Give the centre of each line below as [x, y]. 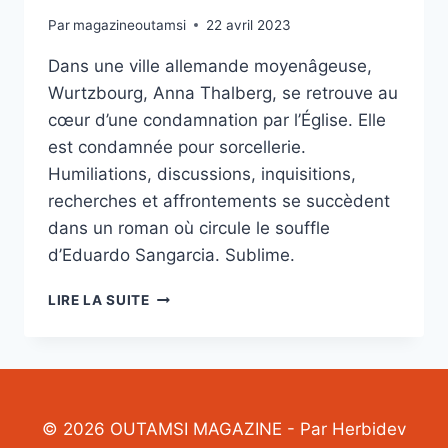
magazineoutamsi [130, 24]
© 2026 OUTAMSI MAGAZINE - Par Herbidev [224, 428]
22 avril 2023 [249, 24]
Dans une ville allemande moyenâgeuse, [210, 65]
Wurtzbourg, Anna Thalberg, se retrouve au [223, 92]
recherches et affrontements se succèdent [219, 200]
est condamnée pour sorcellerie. [177, 146]
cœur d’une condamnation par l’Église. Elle [217, 119]
